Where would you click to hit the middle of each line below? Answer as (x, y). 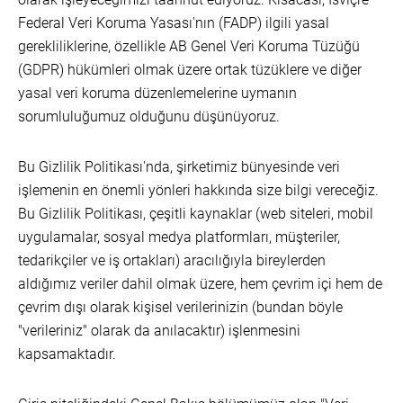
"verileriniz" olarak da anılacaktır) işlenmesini (159, 331)
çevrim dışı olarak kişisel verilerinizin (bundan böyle (180, 307)
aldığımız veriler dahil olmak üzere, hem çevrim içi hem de (200, 284)
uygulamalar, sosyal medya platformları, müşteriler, (179, 237)
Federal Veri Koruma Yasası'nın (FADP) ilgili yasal (174, 23)
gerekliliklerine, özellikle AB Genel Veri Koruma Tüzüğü (189, 46)
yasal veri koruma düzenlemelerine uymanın (157, 93)
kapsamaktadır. (67, 354)
